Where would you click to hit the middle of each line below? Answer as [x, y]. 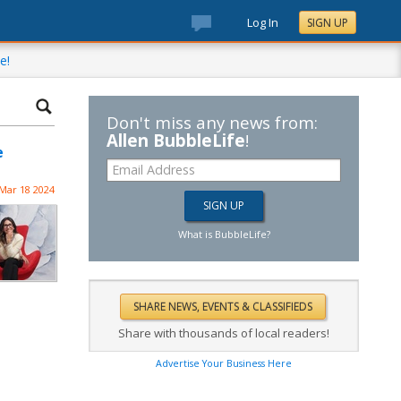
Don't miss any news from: [212, 122]
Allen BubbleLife [176, 140]
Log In [263, 22]
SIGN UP [328, 23]
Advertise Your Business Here [224, 363]
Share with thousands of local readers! [224, 333]
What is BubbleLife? [224, 234]
